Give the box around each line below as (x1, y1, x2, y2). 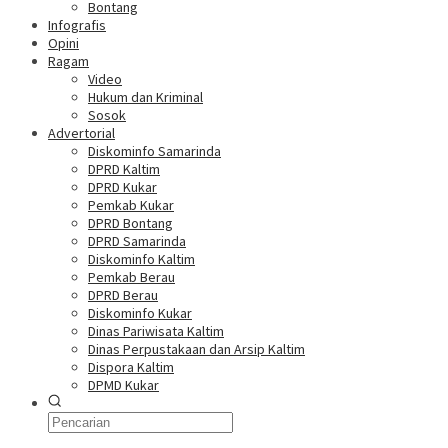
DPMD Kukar (88, 376, 159, 395)
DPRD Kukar (88, 178, 157, 197)
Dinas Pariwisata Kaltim (88, 322, 224, 341)
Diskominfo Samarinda (88, 142, 221, 161)
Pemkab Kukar (88, 196, 174, 215)
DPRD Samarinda (88, 232, 186, 251)
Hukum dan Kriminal (88, 88, 203, 107)
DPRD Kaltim (88, 160, 160, 179)
